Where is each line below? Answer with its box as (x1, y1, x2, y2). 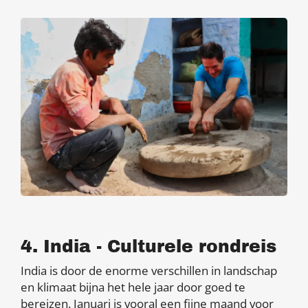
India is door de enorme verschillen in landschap (21, 262, 277, 278)
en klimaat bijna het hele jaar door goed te (21, 278, 245, 295)
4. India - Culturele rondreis (21, 236, 276, 256)
